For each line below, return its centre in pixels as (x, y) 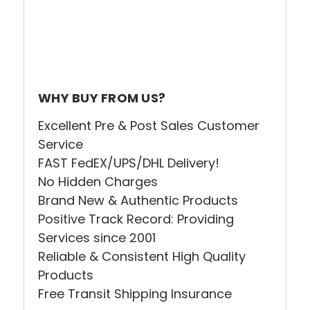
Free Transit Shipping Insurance (135, 293)
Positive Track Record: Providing (136, 219)
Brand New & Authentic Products (140, 200)
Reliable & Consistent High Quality (142, 256)
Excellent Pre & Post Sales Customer (149, 125)
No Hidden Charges (100, 181)
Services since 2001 (99, 237)
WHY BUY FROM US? (102, 98)
